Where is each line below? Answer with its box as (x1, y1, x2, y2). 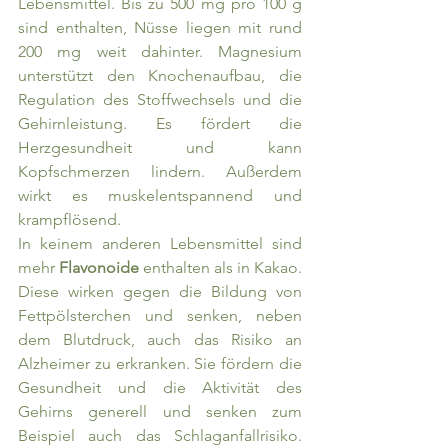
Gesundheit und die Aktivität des (18, 378, 302, 398)
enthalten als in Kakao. (143, 258, 302, 278)
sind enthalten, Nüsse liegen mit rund (18, 18, 302, 38)
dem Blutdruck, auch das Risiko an (18, 330, 302, 350)
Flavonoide (59, 258, 143, 278)
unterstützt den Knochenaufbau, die (18, 66, 302, 86)
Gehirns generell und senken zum (18, 402, 302, 422)
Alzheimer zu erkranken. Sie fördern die (18, 354, 302, 374)
